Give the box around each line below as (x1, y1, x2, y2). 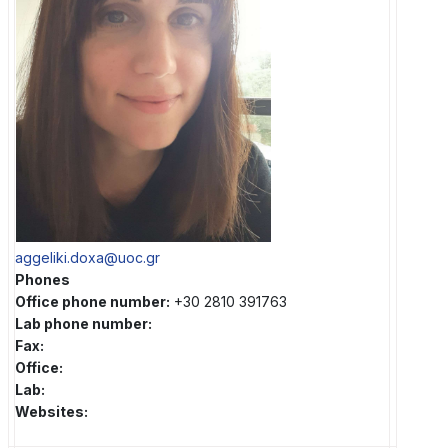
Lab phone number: (14, 315, 155, 333)
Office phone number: (14, 293, 170, 311)
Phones (14, 271, 70, 289)
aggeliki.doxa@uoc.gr (14, 249, 160, 267)
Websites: (14, 403, 88, 421)
